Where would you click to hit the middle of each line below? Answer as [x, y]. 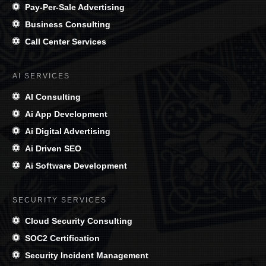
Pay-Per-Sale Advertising [75, 7]
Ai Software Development [76, 166]
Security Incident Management [87, 256]
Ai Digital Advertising [68, 132]
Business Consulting [68, 25]
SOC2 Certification [62, 238]
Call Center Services [66, 42]
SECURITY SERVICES [60, 200]
